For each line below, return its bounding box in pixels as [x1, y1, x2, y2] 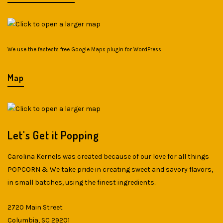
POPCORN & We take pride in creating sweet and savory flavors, [7, 165, 213, 174]
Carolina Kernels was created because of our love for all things [7, 152, 209, 161]
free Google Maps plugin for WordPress [60, 46, 161, 53]
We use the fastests [7, 46, 60, 53]
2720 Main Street [7, 203, 63, 212]
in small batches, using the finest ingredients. [7, 178, 155, 187]
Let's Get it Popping [7, 128, 99, 142]
